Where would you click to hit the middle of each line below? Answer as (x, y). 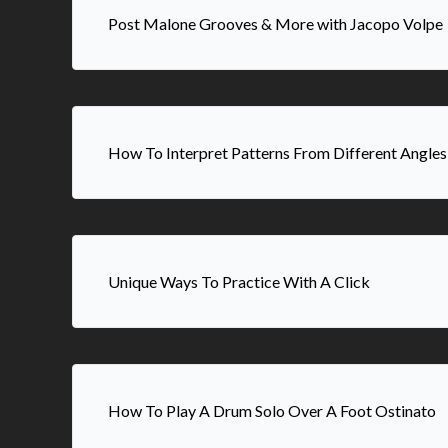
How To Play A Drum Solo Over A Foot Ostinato (272, 410)
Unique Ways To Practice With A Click (239, 281)
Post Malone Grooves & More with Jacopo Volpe (275, 23)
